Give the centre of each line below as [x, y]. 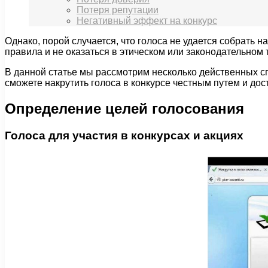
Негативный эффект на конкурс [147, 21]
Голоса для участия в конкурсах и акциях [124, 136]
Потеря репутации [118, 10]
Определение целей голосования [124, 109]
